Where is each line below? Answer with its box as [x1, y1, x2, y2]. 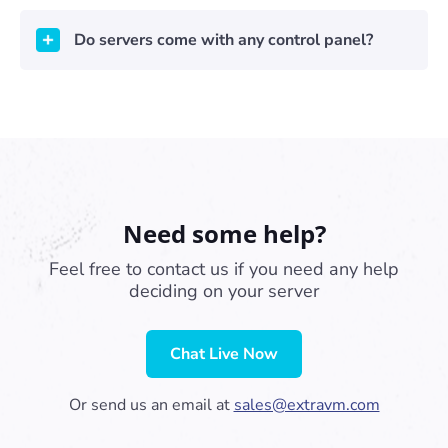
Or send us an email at [68, 394, 234, 416]
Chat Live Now [170, 343, 278, 365]
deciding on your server [129, 279, 319, 303]
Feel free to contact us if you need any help [49, 257, 399, 281]
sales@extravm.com [233, 394, 380, 416]
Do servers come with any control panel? [74, 29, 373, 51]
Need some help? [122, 217, 326, 250]
